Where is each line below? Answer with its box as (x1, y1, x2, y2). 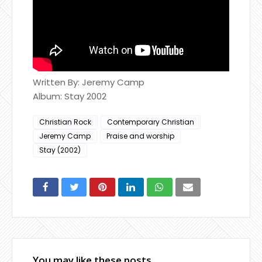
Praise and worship (106, 130, 174, 141)
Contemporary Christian (107, 116, 194, 127)
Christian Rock (39, 116, 91, 127)
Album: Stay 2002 (33, 89, 106, 102)
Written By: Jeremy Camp (33, 75, 144, 88)
